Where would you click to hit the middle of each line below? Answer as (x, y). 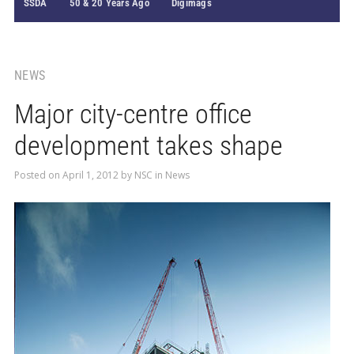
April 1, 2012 (90, 175)
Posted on (38, 175)
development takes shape (148, 145)
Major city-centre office (133, 114)
